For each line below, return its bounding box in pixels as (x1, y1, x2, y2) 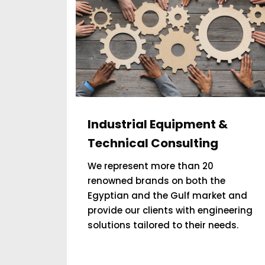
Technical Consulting (88, 135, 219, 151)
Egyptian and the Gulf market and (88, 189, 248, 202)
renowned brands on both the (88, 174, 226, 187)
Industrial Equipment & (88, 116, 228, 132)
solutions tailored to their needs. (88, 219, 239, 231)
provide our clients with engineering (88, 204, 253, 216)
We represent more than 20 (88, 160, 214, 172)
